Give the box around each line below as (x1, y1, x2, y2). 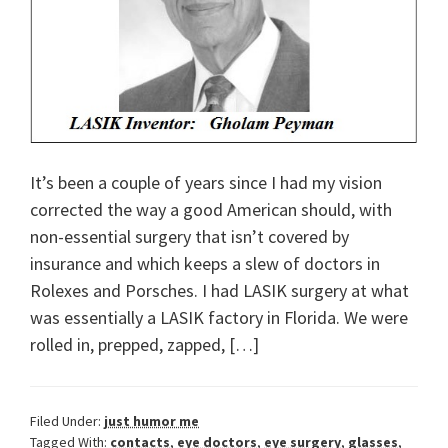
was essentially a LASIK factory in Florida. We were (30, 305, 408, 329)
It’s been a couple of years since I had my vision (30, 170, 382, 194)
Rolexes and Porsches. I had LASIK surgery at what (30, 278, 409, 302)
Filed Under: (30, 411, 104, 430)
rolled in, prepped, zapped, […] (30, 332, 259, 356)
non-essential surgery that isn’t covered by (30, 224, 349, 248)
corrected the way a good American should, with (30, 197, 392, 221)
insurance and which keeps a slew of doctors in (30, 251, 380, 275)
